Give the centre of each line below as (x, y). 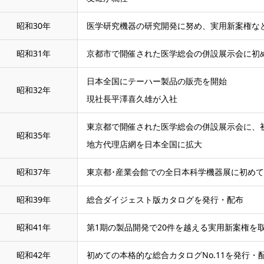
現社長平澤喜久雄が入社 (132, 99)
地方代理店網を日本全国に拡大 (144, 144)
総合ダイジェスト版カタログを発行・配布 (165, 199)
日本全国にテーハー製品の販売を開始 (157, 81)
